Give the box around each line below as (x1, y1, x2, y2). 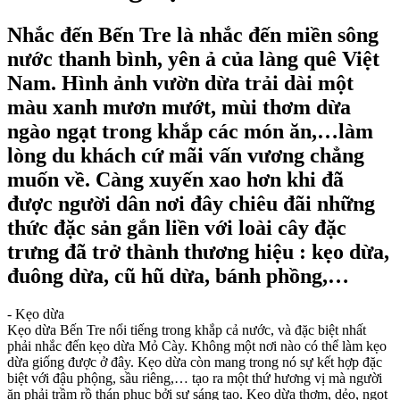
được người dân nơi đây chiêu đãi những (7, 191, 375, 215)
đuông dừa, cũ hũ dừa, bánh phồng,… (7, 263, 349, 287)
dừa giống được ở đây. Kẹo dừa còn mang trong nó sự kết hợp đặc (7, 354, 382, 370)
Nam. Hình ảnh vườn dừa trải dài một (7, 71, 354, 95)
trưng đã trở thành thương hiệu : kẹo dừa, (7, 239, 389, 263)
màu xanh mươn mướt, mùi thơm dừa (7, 95, 351, 119)
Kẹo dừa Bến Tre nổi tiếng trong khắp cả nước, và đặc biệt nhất (7, 321, 366, 337)
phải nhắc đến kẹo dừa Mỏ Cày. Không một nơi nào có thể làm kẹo (7, 337, 387, 354)
